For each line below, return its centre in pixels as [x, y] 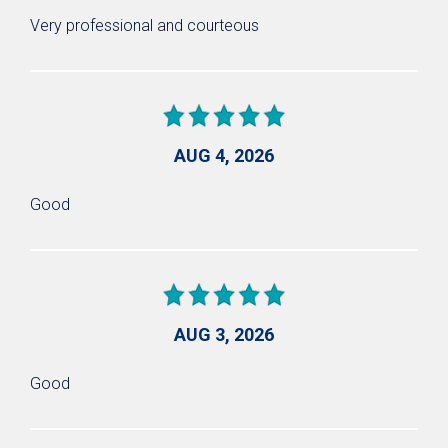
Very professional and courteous [144, 25]
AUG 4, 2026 [224, 155]
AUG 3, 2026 [224, 334]
